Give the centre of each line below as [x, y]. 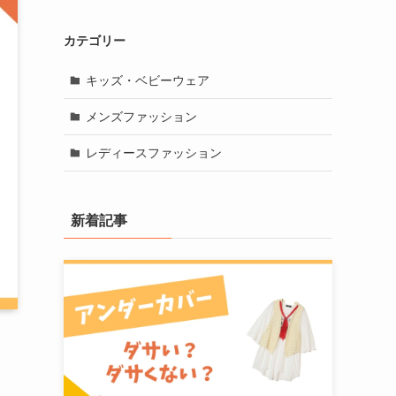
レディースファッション [153, 152]
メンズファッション [141, 116]
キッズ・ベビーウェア [147, 80]
